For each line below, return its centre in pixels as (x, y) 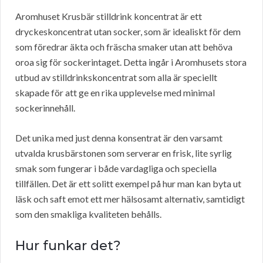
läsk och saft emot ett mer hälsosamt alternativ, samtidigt (130, 199)
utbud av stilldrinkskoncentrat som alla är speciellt (116, 77)
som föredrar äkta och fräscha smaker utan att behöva (124, 47)
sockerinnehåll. (45, 108)
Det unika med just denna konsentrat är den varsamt (119, 138)
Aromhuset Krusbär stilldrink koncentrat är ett (109, 16)
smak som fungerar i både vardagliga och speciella (116, 168)
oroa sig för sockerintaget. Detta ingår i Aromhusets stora (131, 62)
